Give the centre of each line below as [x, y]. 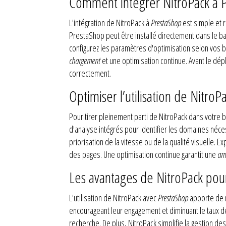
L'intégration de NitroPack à [110, 23]
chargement [85, 61]
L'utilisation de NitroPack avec [114, 198]
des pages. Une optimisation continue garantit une [143, 154]
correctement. [90, 73]
